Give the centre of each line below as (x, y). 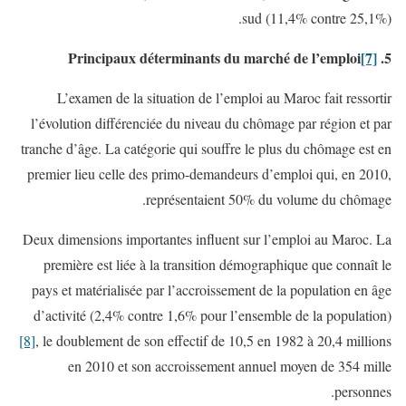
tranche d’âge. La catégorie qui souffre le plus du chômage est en (206, 148)
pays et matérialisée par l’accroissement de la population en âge (212, 289)
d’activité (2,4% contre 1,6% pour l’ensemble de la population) (213, 314)
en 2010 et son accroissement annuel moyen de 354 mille (230, 365)
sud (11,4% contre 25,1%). (317, 17)
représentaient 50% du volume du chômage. (269, 198)
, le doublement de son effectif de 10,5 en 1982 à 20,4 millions (213, 340)
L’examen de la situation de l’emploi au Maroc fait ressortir (224, 97)
